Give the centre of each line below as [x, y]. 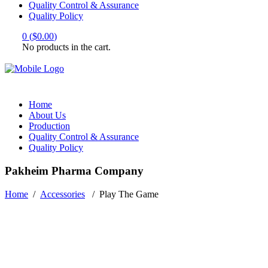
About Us [47, 115]
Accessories [63, 194]
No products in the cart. [66, 47]
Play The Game [129, 194]
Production [49, 126]
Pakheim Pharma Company [74, 170]
